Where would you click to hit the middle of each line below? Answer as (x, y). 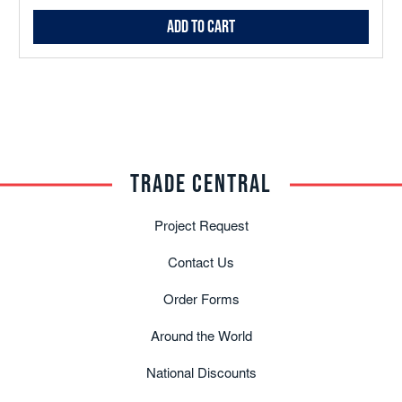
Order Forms (201, 301)
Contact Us (201, 264)
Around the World (201, 338)
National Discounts (201, 375)
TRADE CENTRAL (201, 184)
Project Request (201, 227)
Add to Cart (201, 27)
